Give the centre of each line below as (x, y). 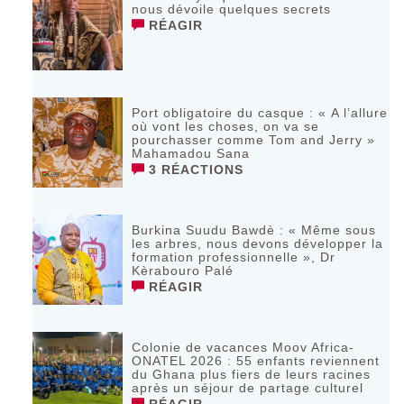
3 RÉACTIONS (194, 169)
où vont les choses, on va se (226, 126)
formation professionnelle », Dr (234, 257)
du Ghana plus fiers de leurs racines (252, 374)
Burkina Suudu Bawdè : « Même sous (254, 230)
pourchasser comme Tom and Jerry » (254, 139)
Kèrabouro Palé (183, 270)
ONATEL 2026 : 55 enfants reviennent (256, 360)
